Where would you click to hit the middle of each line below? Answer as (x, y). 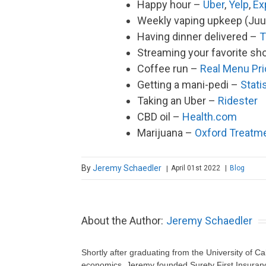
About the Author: (122, 220)
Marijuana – (166, 132)
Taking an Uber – (178, 100)
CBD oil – (160, 116)
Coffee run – (169, 68)
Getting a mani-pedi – (189, 84)
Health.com (210, 116)
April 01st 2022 (197, 168)
